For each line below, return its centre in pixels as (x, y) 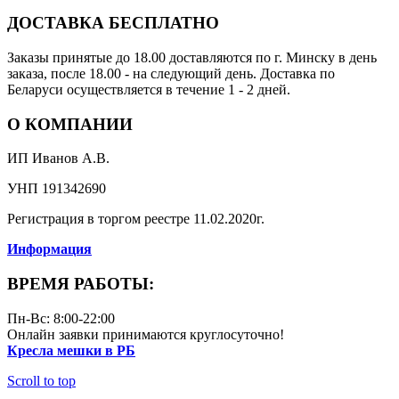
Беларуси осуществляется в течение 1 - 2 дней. (149, 89)
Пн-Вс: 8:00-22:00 (61, 318)
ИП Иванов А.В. (58, 159)
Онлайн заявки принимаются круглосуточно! (146, 334)
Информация (49, 249)
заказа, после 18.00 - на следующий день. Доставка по (171, 73)
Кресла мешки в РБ (71, 350)
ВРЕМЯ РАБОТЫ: (81, 284)
